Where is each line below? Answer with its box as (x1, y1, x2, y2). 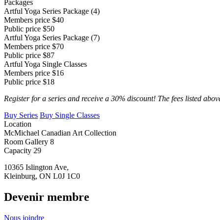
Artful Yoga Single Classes (4, 59, 87, 68)
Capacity (4, 146, 31, 155)
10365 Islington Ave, (4, 163, 69, 171)
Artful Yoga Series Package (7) (4, 33, 100, 42)
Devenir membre (4, 190, 89, 203)
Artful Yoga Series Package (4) (4, 6, 100, 15)
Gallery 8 (25, 137, 54, 146)
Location (4, 119, 31, 128)
